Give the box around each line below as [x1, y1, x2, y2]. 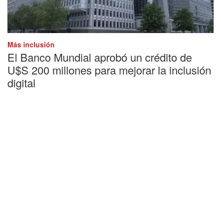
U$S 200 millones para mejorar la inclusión [7, 62, 211, 77]
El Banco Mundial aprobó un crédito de [7, 49, 192, 65]
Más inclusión [7, 39, 55, 49]
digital [7, 74, 36, 90]
